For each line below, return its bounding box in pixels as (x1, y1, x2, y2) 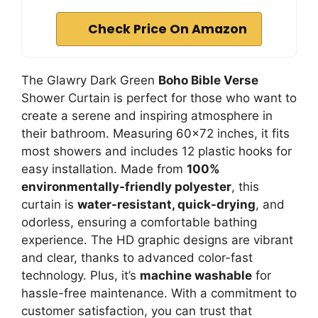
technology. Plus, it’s (21, 268, 140, 283)
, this (231, 180, 259, 194)
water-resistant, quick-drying (77, 197, 256, 212)
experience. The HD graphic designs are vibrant (21, 233, 293, 247)
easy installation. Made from (21, 162, 187, 176)
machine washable (140, 268, 252, 283)
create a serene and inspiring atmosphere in (21, 109, 273, 123)
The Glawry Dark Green (21, 73, 158, 87)
